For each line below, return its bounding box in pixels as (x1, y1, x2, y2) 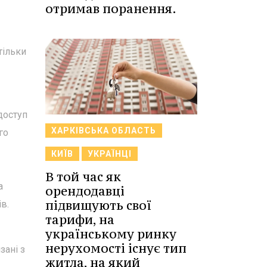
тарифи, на (45, 212, 114, 228)
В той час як (45, 169, 121, 185)
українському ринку (45, 226, 176, 243)
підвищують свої (45, 197, 151, 214)
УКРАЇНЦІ (88, 149, 132, 159)
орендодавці (45, 183, 125, 200)
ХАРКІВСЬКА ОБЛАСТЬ (51, 126, 156, 136)
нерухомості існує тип (45, 240, 187, 257)
